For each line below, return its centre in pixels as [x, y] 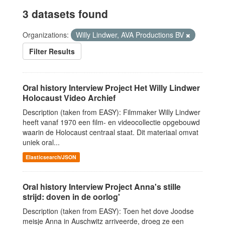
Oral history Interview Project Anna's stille [102, 187]
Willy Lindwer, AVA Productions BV [131, 35]
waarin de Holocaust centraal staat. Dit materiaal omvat [110, 132]
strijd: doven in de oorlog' [71, 197]
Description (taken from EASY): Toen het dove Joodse [108, 211]
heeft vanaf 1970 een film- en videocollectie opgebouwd [111, 122]
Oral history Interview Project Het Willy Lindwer [111, 88]
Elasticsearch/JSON [51, 157]
